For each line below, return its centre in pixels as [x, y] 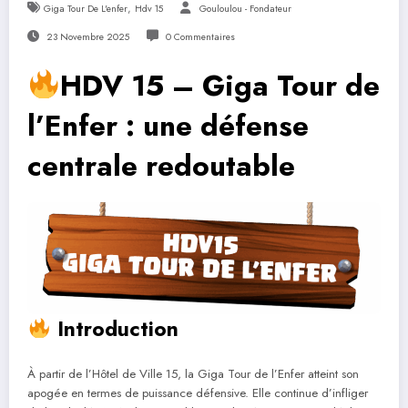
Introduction [114, 328]
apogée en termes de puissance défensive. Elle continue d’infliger [198, 393]
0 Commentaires [200, 36]
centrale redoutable [161, 165]
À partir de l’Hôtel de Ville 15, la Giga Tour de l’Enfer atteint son [193, 374]
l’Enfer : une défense [168, 125]
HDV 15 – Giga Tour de [219, 85]
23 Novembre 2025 [87, 36]
